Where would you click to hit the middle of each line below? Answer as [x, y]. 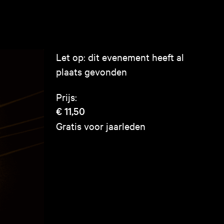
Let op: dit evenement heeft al [120, 57]
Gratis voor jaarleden [101, 126]
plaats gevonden [91, 71]
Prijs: [66, 97]
